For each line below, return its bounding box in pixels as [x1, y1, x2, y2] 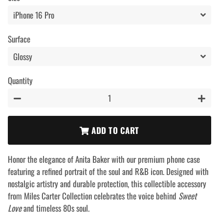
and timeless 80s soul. [22, 202, 89, 214]
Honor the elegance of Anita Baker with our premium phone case [8, 153, 200, 165]
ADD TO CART [91, 124, 139, 136]
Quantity [8, 74, 33, 87]
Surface [8, 33, 30, 45]
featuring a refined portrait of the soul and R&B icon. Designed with [8, 165, 209, 177]
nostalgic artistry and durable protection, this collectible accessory [8, 177, 206, 190]
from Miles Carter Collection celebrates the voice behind [8, 190, 178, 202]
